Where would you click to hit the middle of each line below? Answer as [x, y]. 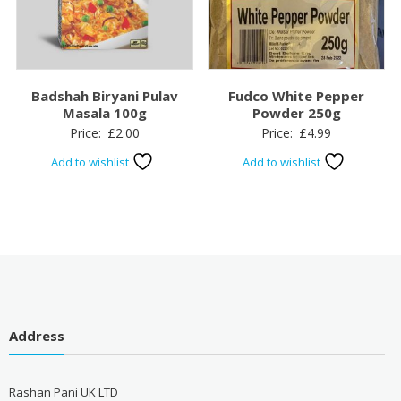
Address [36, 336]
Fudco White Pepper [297, 96]
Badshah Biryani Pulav [104, 96]
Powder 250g [296, 113]
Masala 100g [104, 113]
